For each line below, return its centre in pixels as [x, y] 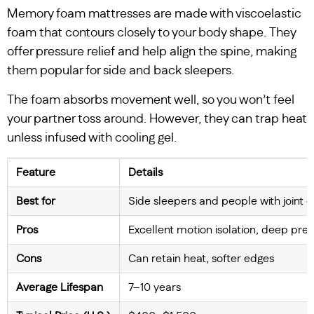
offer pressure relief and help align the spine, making [152, 52]
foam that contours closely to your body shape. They [151, 33]
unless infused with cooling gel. [92, 138]
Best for [36, 202]
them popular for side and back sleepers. [121, 71]
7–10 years [155, 288]
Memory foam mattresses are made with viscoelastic [154, 14]
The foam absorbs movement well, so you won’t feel [151, 100]
